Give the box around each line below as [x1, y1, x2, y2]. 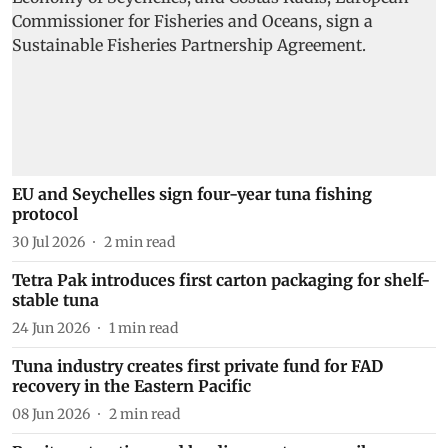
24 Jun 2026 [12, 318, 90, 337]
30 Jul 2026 [12, 232, 85, 251]
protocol [12, 203, 78, 224]
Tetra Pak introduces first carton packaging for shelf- [12, 269, 430, 290]
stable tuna [12, 289, 99, 310]
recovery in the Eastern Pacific [12, 375, 251, 396]
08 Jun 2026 [12, 404, 90, 423]
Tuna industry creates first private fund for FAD [12, 355, 383, 376]
